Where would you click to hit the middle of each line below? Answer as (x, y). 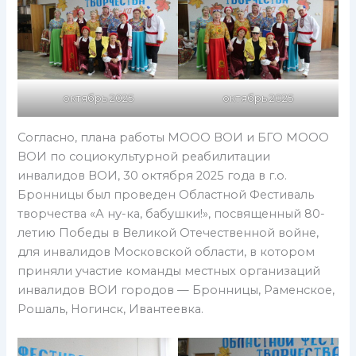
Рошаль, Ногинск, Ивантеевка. (111, 310)
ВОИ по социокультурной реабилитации (144, 157)
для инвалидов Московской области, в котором (166, 252)
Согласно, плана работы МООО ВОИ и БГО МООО (174, 138)
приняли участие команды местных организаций (169, 271)
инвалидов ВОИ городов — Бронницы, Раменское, (176, 290)
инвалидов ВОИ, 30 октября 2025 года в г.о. (153, 176)
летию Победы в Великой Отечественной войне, (168, 233)
